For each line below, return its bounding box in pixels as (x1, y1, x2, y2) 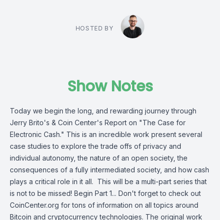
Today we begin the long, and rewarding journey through (10, 107, 196, 115)
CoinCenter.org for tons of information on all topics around (10, 201, 198, 209)
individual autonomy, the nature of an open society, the (10, 154, 188, 162)
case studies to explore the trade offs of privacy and (10, 142, 181, 150)
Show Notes (67, 76, 153, 97)
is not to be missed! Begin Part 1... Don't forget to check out (10, 189, 201, 197)
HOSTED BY (75, 25, 113, 32)
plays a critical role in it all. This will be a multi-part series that (10, 177, 207, 186)
